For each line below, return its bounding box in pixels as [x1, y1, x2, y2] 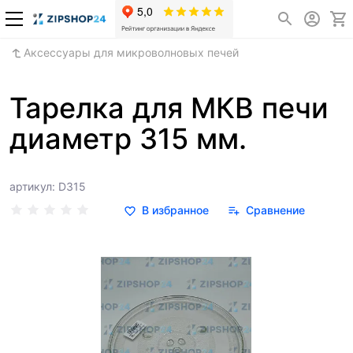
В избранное [141, 203, 209, 217]
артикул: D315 [9, 180, 86, 193]
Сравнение [245, 203, 305, 217]
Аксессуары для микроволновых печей [23, 46, 239, 59]
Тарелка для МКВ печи [9, 91, 329, 125]
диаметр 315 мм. [9, 121, 247, 156]
